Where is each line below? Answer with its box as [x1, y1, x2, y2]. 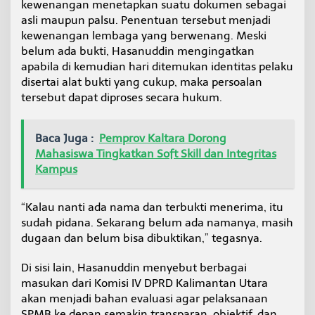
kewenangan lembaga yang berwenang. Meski [21, 28, 266, 42]
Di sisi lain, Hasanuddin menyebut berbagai [21, 260, 247, 274]
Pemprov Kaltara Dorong [99, 131, 226, 145]
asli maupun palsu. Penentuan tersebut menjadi [21, 13, 271, 27]
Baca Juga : [35, 131, 94, 145]
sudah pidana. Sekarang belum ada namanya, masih [21, 215, 293, 229]
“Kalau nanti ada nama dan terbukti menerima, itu [21, 200, 283, 214]
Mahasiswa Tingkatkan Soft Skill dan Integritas [35, 146, 276, 160]
